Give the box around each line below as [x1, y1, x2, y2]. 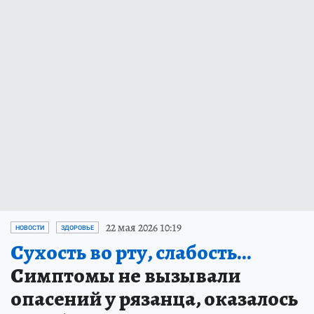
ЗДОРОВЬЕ [61, 224, 94, 231]
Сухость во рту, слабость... [11, 238, 251, 266]
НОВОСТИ [15, 224, 44, 231]
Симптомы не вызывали [11, 261, 240, 289]
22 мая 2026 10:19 [106, 219, 182, 235]
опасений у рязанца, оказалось [11, 284, 298, 313]
